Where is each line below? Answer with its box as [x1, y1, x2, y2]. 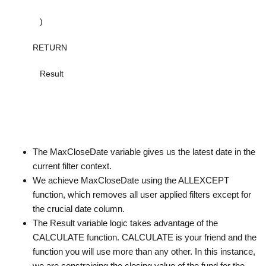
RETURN [33, 43, 67, 53]
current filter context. [33, 161, 112, 172]
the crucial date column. [33, 204, 125, 214]
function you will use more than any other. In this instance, [33, 246, 255, 257]
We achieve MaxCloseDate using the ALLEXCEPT [33, 175, 229, 186]
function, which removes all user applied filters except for [33, 189, 251, 200]
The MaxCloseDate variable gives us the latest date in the [33, 147, 255, 157]
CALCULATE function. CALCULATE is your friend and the [33, 232, 256, 243]
